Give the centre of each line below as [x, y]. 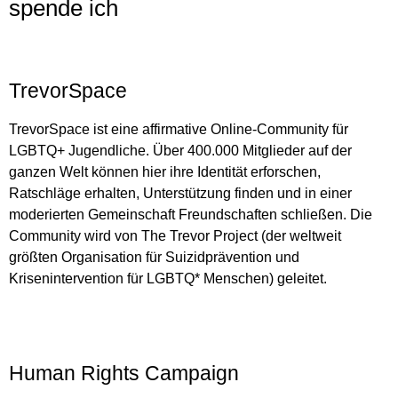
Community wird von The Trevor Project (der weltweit [175, 235]
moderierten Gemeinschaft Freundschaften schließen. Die [191, 214]
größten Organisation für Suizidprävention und [154, 257]
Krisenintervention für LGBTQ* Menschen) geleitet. [168, 278]
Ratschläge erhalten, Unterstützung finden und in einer [180, 193]
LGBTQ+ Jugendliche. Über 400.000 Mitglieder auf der [180, 150]
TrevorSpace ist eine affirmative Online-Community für [179, 129]
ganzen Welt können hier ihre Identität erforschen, [165, 171]
